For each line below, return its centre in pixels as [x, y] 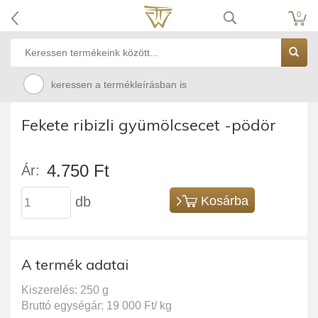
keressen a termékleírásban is [119, 84]
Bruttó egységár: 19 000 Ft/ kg [97, 306]
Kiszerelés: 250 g [65, 290]
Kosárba [225, 201]
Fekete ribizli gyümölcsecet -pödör [149, 125]
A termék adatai [75, 264]
